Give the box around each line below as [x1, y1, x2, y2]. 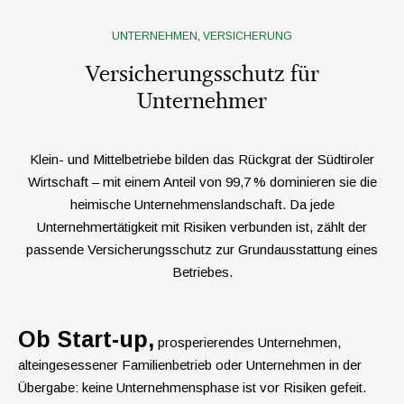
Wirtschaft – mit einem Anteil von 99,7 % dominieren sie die [27, 174, 377, 190]
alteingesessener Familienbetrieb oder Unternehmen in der [18, 357, 362, 373]
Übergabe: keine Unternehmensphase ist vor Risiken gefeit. [18, 380, 366, 396]
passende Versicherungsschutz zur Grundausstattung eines [26, 242, 378, 258]
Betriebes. [171, 264, 233, 280]
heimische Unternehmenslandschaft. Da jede [69, 197, 335, 213]
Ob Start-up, [18, 326, 154, 353]
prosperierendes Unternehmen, [154, 335, 341, 351]
